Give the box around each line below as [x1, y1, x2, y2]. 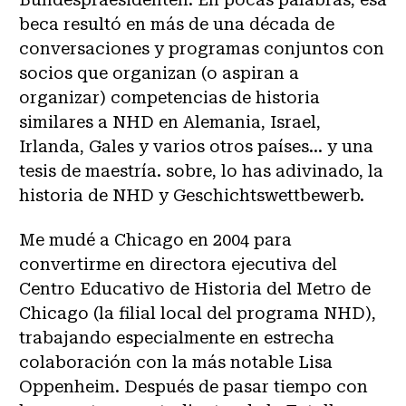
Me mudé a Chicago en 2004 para [19, 230, 292, 249]
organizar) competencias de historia [19, 87, 320, 107]
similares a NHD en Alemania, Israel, [19, 111, 321, 131]
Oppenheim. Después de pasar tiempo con [19, 377, 368, 396]
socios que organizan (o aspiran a [19, 63, 299, 82]
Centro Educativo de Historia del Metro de [19, 279, 371, 298]
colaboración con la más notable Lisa [19, 353, 333, 372]
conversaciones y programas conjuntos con [19, 38, 384, 58]
